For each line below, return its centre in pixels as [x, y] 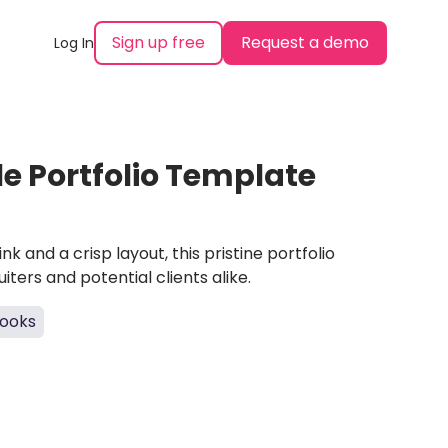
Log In [73, 43]
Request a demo [304, 42]
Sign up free [158, 42]
